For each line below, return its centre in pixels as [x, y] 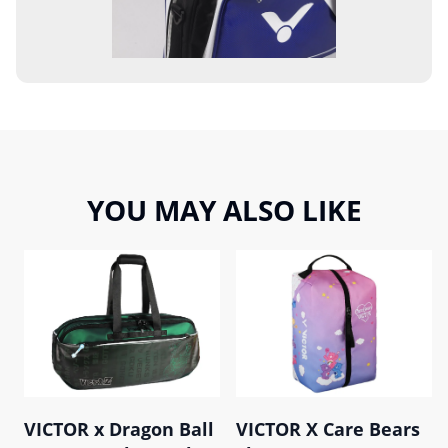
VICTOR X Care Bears [328, 428]
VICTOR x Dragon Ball [119, 428]
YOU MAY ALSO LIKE [224, 209]
